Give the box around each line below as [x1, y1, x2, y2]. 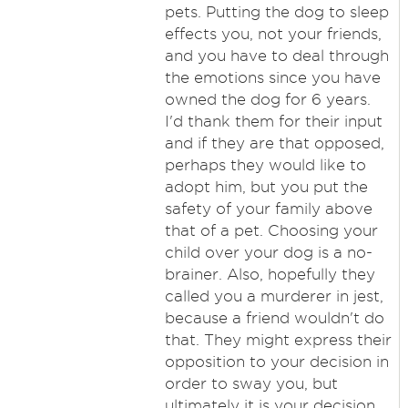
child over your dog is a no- [164, 244, 372, 260]
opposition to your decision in [164, 353, 389, 370]
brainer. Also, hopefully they [164, 266, 375, 282]
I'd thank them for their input [164, 113, 382, 129]
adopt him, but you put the [164, 178, 368, 195]
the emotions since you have [164, 69, 381, 86]
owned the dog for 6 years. [164, 91, 371, 107]
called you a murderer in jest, [164, 288, 383, 304]
